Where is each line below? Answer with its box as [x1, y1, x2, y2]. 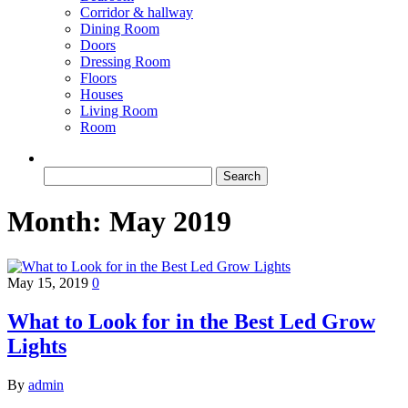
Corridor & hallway [80, 5, 193, 20]
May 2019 [109, 205, 231, 239]
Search [43, 166, 82, 181]
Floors [80, 70, 117, 86]
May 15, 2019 [7, 274, 92, 291]
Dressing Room [80, 54, 170, 69]
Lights [7, 333, 66, 358]
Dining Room [80, 21, 159, 36]
